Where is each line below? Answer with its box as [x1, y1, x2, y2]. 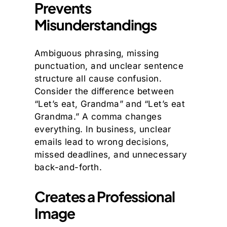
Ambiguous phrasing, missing [34, 48, 159, 58]
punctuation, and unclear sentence [34, 60, 184, 71]
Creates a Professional [34, 187, 175, 205]
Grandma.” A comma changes [34, 111, 162, 122]
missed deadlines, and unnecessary [34, 149, 187, 160]
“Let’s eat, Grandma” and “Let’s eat [34, 98, 185, 109]
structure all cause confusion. [34, 73, 162, 84]
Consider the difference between [34, 86, 174, 96]
